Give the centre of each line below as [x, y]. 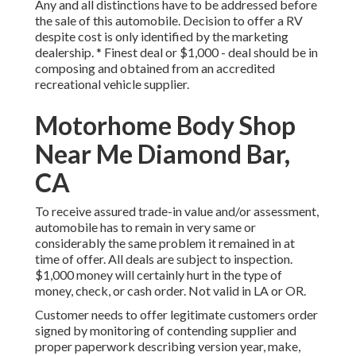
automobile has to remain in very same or [145, 227]
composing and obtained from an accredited [155, 68]
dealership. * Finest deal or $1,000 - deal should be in [176, 52]
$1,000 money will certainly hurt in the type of [159, 275]
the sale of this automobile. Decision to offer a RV [169, 21]
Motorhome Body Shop [165, 126]
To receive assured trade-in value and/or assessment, [177, 211]
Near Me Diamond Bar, [163, 154]
